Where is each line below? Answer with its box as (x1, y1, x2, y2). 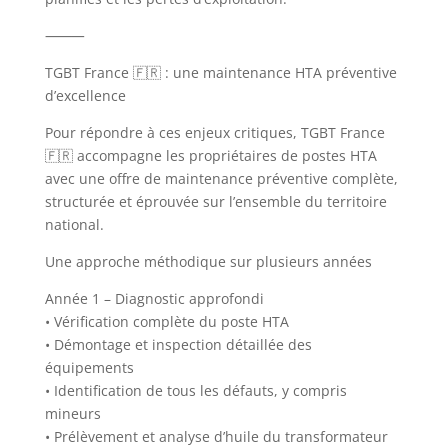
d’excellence (44, 85, 126, 105)
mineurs (44, 403, 101, 423)
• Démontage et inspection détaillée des (44, 334, 312, 354)
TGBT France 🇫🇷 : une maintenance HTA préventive (44, 62, 397, 82)
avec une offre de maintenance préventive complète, (44, 168, 398, 188)
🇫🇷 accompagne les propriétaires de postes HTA (44, 145, 377, 165)
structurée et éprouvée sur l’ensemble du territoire (44, 191, 387, 211)
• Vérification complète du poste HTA (44, 311, 289, 331)
